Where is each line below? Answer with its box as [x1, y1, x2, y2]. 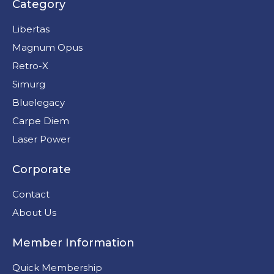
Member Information [12, 235, 135, 250]
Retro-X [12, 59, 48, 72]
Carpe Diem [12, 114, 69, 127]
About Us [12, 206, 56, 218]
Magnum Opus [12, 41, 83, 53]
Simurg [12, 78, 45, 90]
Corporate [12, 162, 71, 176]
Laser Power [12, 133, 70, 145]
